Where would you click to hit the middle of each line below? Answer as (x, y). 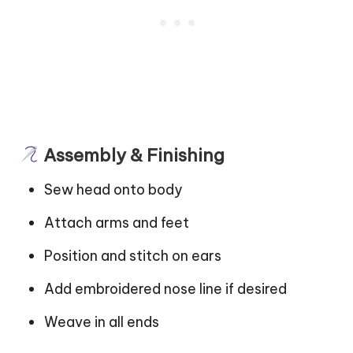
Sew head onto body (113, 190)
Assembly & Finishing (132, 156)
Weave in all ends (102, 322)
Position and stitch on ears (133, 256)
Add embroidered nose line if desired (165, 289)
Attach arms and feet (117, 223)
